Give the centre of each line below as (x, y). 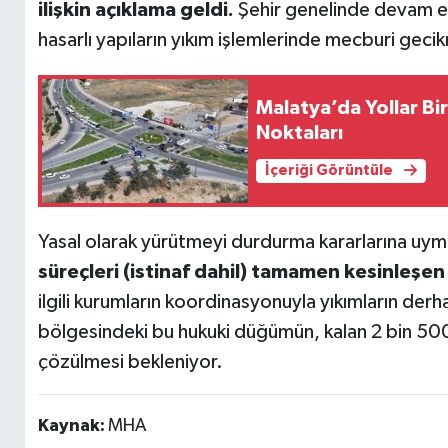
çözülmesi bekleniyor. (130, 362)
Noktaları (300, 132)
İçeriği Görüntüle (330, 171)
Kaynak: (72, 426)
